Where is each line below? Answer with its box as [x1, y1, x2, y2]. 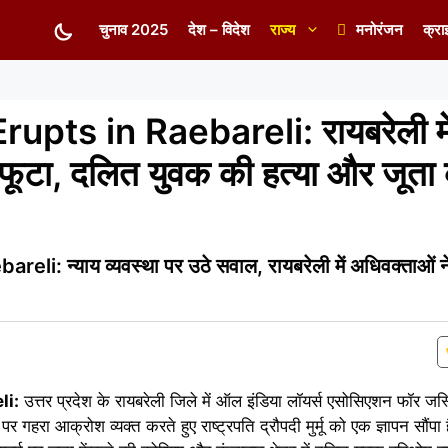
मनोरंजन [356, 20, 403, 39]
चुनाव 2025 [99, 20, 168, 39]
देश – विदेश [188, 20, 250, 39]
